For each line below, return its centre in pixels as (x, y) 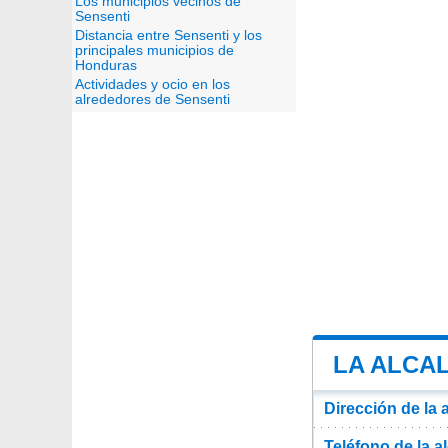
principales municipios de (154, 50)
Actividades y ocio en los (152, 84)
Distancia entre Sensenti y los (168, 35)
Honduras (106, 65)
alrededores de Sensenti (152, 99)
